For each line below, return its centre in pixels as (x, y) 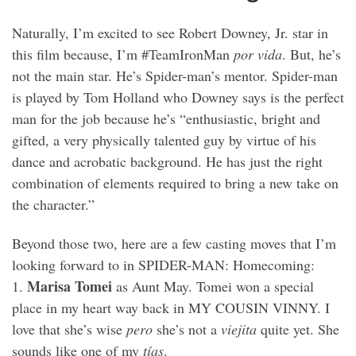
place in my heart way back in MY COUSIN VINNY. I (171, 308)
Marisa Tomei (70, 286)
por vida (258, 54)
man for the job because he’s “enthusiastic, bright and (166, 118)
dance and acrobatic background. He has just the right (167, 161)
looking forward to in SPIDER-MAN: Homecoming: (163, 265)
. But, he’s (311, 54)
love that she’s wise (69, 329)
